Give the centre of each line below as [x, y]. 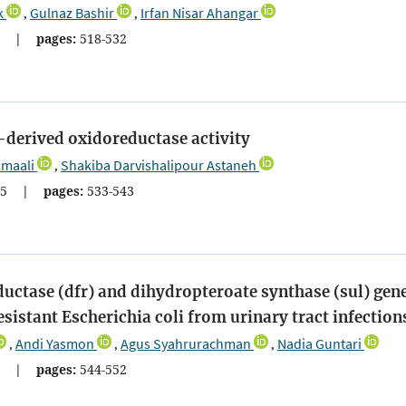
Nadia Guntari [319, 343]
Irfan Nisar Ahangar [199, 13]
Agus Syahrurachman [186, 343]
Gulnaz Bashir [72, 13]
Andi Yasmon [55, 343]
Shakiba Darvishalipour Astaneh [159, 165]
